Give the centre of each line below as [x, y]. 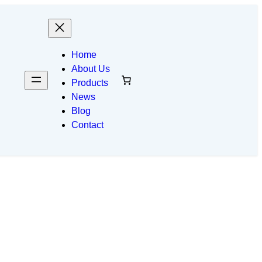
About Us [91, 69]
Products [90, 83]
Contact [87, 125]
